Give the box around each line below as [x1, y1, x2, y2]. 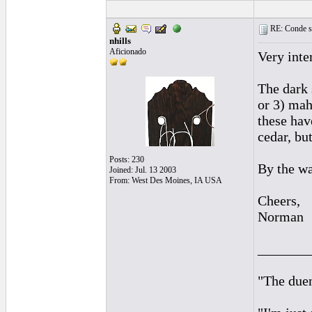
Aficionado [109, 47, 146, 56]
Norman [258, 209, 304, 224]
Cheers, [258, 193, 300, 208]
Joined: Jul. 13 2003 [109, 165, 176, 175]
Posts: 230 [109, 155, 144, 164]
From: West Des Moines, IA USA [109, 175, 222, 185]
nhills [109, 36, 131, 46]
